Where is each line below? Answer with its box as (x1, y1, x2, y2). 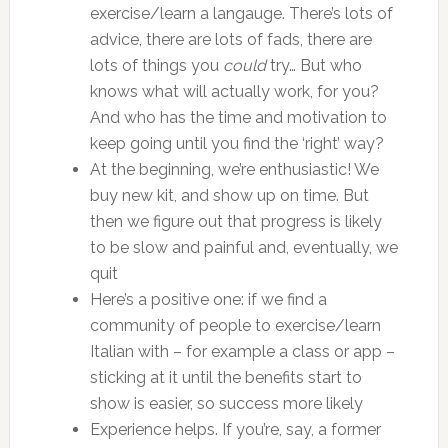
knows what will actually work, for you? (89, 82, 379, 101)
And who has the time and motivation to (89, 108, 387, 127)
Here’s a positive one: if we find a (89, 290, 327, 309)
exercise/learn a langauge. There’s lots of (89, 4, 393, 23)
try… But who (265, 56, 362, 75)
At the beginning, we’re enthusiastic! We (89, 160, 379, 179)
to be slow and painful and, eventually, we (89, 238, 398, 257)
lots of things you (89, 56, 223, 75)
